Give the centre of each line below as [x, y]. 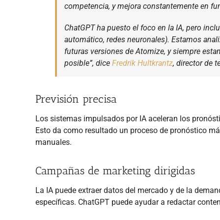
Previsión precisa [76, 99]
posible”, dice [88, 63]
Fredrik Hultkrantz [142, 63]
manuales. [54, 142]
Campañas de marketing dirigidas [115, 171]
